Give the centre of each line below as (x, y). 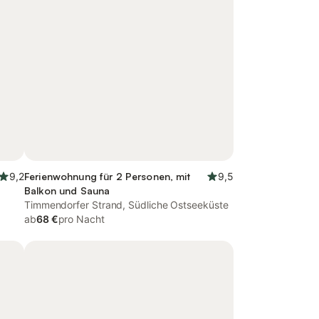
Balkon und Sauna (67, 190)
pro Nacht (81, 219)
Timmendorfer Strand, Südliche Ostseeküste (126, 205)
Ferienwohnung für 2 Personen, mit (108, 176)
